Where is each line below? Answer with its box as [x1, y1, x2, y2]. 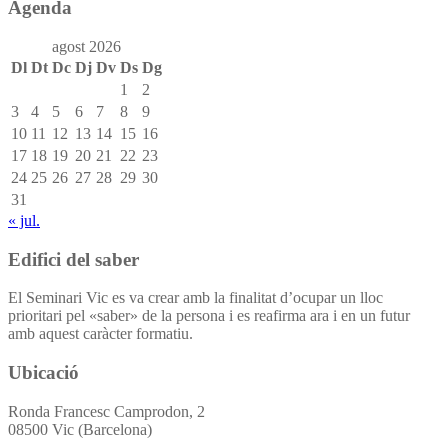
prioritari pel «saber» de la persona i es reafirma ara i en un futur [8, 307, 410, 325]
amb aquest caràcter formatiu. [8, 325, 193, 343]
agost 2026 [52, 37, 121, 55]
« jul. [8, 211, 40, 229]
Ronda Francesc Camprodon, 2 [8, 402, 205, 420]
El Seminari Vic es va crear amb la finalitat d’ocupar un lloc [8, 289, 383, 307]
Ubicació [8, 361, 79, 383]
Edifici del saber [8, 248, 139, 270]
